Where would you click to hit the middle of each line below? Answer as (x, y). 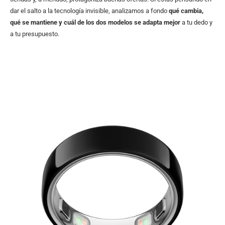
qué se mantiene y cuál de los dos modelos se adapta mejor (95, 22)
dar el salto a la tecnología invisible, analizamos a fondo (89, 11)
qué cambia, (186, 11)
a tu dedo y (196, 22)
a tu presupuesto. (35, 34)
